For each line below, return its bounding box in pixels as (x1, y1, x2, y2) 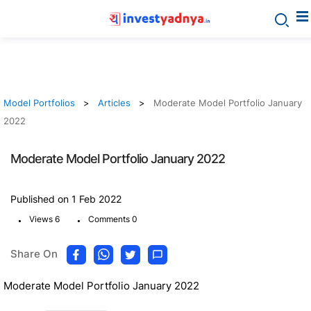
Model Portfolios (3, 97, 75, 108)
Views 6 (29, 214, 60, 224)
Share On (10, 247, 58, 261)
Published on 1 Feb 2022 (10, 193, 121, 205)
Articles (98, 97, 131, 108)
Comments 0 (88, 214, 137, 224)
